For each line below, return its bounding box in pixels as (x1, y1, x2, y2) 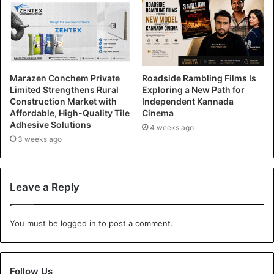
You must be (10, 218, 61, 229)
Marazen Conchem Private (10, 73, 120, 84)
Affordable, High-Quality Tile (10, 108, 130, 119)
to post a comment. (96, 218, 173, 229)
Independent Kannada (142, 96, 234, 107)
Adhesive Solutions (10, 119, 91, 130)
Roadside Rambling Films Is (142, 73, 256, 84)
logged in (61, 218, 96, 229)
